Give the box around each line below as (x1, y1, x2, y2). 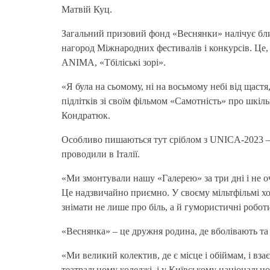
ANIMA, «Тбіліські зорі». (61, 57, 166, 67)
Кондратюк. (61, 110, 110, 121)
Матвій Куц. (61, 4, 112, 14)
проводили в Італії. (61, 148, 140, 159)
